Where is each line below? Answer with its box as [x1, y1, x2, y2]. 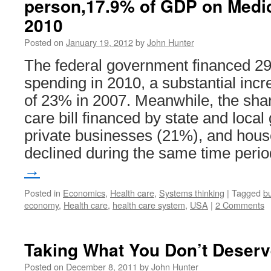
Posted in [24, 186, 60, 199]
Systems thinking [159, 186, 224, 199]
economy [24, 198, 59, 211]
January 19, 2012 [66, 36, 133, 48]
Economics [63, 186, 105, 199]
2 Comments [215, 198, 264, 211]
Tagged [232, 186, 261, 199]
